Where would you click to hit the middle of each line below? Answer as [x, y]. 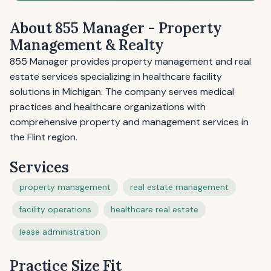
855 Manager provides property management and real [130, 61]
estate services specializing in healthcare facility [116, 77]
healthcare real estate [155, 210]
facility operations [55, 210]
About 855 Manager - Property [116, 28]
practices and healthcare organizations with [108, 107]
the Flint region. [44, 137]
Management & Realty [87, 45]
